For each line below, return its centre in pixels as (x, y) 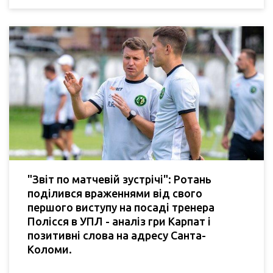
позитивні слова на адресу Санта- (117, 235)
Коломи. (50, 249)
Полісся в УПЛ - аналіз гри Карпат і (119, 221)
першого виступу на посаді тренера (121, 207)
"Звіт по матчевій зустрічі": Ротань (119, 179)
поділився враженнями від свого (115, 193)
